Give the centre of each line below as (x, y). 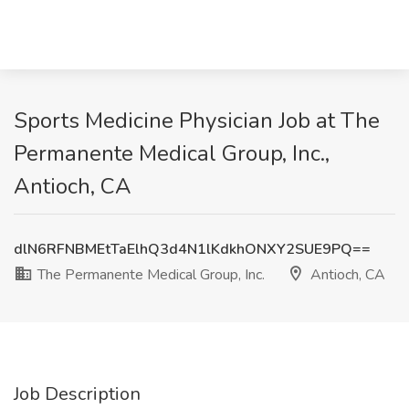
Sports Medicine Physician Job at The (197, 121)
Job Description (77, 394)
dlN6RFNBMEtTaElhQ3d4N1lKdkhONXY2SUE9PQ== (192, 249)
